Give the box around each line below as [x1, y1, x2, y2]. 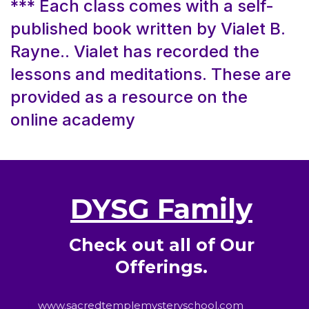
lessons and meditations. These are [10, 64, 291, 85]
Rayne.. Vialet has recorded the [10, 41, 259, 62]
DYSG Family [70, 192, 252, 226]
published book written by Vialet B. [10, 19, 286, 39]
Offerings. [115, 257, 208, 278]
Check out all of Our [68, 235, 255, 256]
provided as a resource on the [10, 87, 248, 108]
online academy [10, 110, 135, 130]
